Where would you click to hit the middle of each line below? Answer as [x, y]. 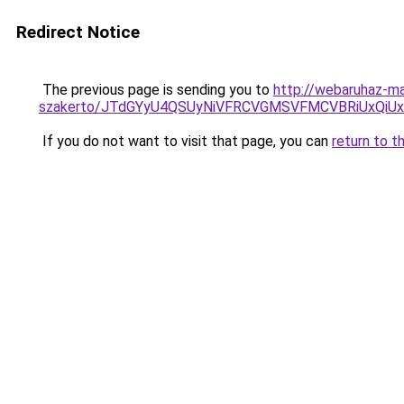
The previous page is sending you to [156, 90]
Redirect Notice [78, 32]
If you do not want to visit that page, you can [185, 141]
